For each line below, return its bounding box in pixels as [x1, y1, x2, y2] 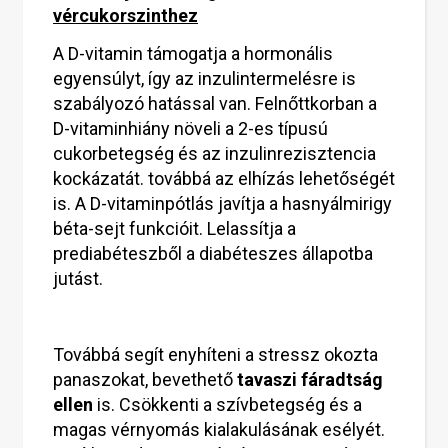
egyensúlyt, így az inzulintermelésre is [53, 68, 356, 89]
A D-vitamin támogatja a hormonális [53, 43, 333, 64]
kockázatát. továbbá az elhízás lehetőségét [53, 168, 395, 189]
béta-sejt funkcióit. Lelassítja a [53, 218, 296, 239]
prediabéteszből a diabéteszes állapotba [53, 243, 373, 264]
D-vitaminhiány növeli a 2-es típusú [53, 118, 328, 139]
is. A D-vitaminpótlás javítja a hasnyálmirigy [53, 193, 392, 214]
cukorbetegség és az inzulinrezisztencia [53, 143, 376, 164]
